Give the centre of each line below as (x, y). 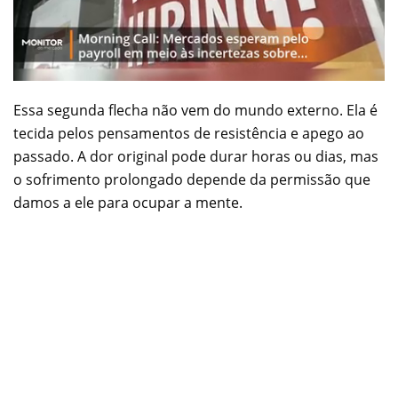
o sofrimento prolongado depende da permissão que (192, 179)
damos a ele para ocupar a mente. (128, 202)
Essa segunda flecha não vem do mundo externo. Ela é (195, 110)
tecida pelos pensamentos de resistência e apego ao (189, 133)
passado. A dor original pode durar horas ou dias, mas (196, 156)
